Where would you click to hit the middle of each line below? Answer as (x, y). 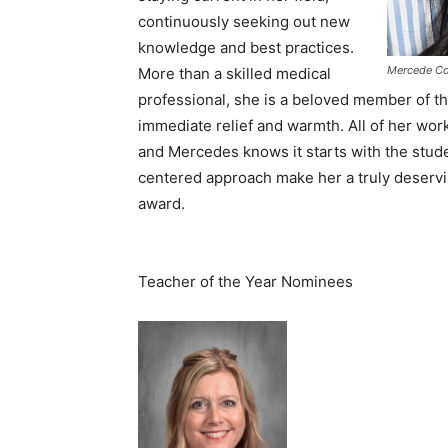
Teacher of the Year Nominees (245, 282)
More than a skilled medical (234, 74)
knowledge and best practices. (246, 48)
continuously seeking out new (244, 22)
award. (161, 204)
